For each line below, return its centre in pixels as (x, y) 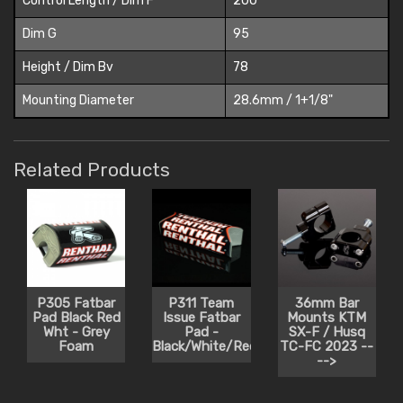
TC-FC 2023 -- (327, 347)
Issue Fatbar (201, 318)
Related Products (92, 169)
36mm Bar (327, 304)
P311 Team (201, 304)
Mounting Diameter (78, 100)
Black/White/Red (205, 347)
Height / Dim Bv (68, 67)
